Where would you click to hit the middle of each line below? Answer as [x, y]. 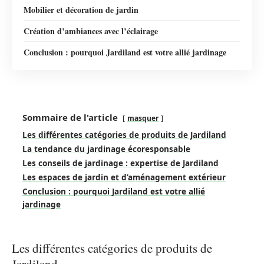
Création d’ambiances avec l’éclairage [91, 31]
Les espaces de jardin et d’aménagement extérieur [124, 178]
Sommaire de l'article [70, 118]
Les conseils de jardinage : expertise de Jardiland [121, 164]
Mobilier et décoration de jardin [81, 9]
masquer [143, 118]
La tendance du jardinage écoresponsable [106, 149]
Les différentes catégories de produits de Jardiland [124, 135]
